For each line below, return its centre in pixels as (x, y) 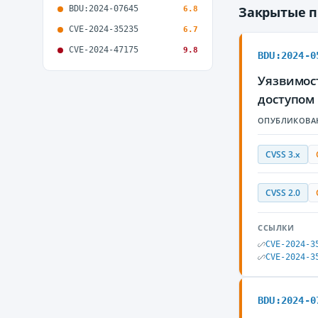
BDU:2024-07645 (104, 9)
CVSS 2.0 (283, 193)
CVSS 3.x (283, 154)
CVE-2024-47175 (104, 50)
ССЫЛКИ (276, 227)
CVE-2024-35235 (104, 29)
